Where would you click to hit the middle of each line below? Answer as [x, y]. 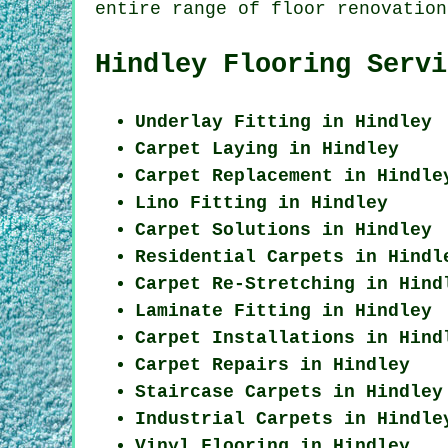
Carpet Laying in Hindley [267, 148]
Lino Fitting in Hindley [261, 202]
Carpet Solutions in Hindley [283, 229]
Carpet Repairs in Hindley [272, 364]
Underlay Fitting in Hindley [283, 121]
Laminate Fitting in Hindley [283, 310]
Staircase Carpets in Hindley [289, 391]
